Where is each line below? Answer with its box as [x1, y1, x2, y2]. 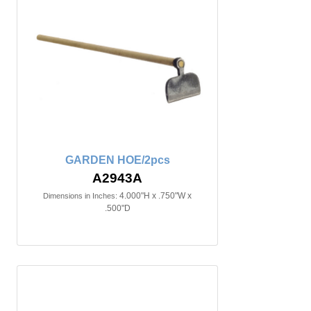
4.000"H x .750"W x [119, 191, 192, 201]
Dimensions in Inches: [43, 192, 117, 200]
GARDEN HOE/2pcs [65, 154, 170, 166]
